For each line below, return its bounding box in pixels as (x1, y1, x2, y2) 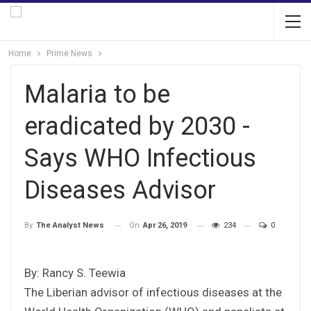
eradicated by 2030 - (24, 112, 250, 141)
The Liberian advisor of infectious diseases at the (24, 285, 282, 299)
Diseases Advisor (24, 176, 216, 205)
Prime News (47, 49, 92, 58)
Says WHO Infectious (24, 144, 256, 173)
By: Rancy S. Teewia (24, 265, 126, 280)
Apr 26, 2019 (143, 221, 187, 230)
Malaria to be (24, 80, 170, 109)
